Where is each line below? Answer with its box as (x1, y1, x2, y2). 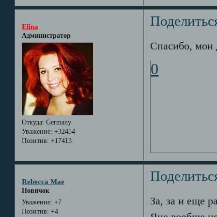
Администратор (21, 31, 71, 39)
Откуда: (21, 119, 44, 126)
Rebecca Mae (21, 177, 64, 186)
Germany (44, 119, 71, 126)
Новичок (21, 186, 49, 194)
